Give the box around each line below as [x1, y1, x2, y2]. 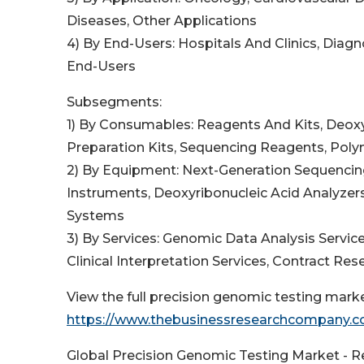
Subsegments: [67, 94, 162, 110]
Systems [67, 208, 124, 224]
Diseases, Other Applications [67, 13, 257, 29]
